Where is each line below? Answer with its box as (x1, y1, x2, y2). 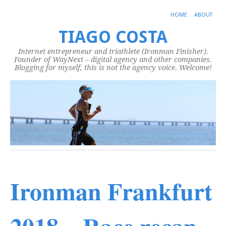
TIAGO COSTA (59, 27, 167, 47)
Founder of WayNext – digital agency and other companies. (14, 55, 212, 64)
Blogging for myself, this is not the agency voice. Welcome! (14, 64, 212, 72)
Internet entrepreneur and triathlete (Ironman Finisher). (18, 47, 208, 55)
